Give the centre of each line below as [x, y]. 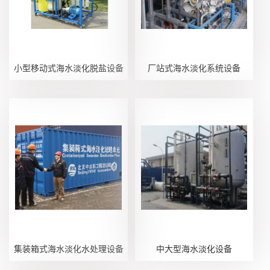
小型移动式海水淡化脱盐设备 [68, 67]
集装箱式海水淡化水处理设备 [68, 248]
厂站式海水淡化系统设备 [194, 67]
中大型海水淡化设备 [194, 248]
